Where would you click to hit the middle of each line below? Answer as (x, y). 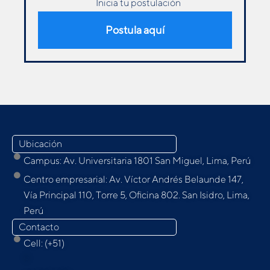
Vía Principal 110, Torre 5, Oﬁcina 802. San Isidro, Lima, (136, 195)
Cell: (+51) (44, 243)
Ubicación (40, 144)
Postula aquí (135, 30)
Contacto (39, 227)
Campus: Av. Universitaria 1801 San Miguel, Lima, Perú (137, 161)
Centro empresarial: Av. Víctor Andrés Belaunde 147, (133, 180)
